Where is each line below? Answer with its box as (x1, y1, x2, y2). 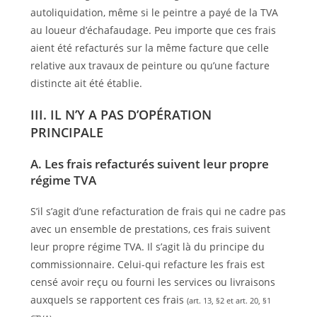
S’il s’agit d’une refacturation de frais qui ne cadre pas (30, 204, 286, 218)
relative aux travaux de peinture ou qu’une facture (30, 58, 270, 72)
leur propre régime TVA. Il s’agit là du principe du (30, 239, 265, 253)
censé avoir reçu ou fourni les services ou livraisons (30, 275, 275, 289)
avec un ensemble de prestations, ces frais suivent (30, 221, 270, 236)
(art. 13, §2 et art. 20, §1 (186, 294, 271, 306)
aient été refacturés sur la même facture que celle (30, 40, 269, 54)
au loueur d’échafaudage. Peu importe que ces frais (30, 23, 276, 37)
